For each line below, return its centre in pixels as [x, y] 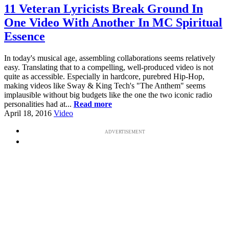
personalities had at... [39, 104]
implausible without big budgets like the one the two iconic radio [108, 95]
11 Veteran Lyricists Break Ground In [104, 8]
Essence [25, 36]
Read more [93, 104]
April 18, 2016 [28, 113]
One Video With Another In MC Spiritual [113, 22]
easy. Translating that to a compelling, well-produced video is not [109, 67]
